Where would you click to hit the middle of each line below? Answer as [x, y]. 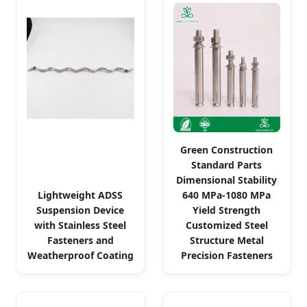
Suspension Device [81, 210]
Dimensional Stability [227, 180]
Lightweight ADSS [81, 195]
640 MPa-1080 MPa [227, 195]
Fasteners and [80, 240]
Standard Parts [227, 164]
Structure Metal [226, 240]
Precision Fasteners [226, 255]
